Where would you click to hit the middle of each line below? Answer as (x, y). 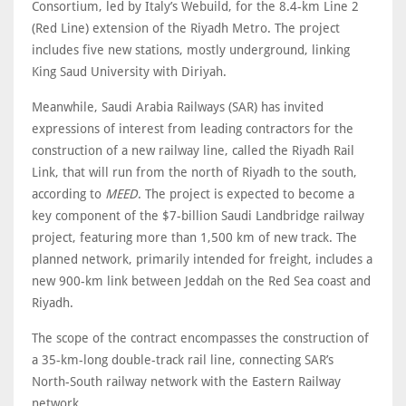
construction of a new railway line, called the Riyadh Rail (193, 150)
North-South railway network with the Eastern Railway (186, 381)
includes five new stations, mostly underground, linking (191, 49)
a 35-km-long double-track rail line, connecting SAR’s (183, 359)
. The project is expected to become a (246, 193)
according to (68, 193)
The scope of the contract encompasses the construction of (200, 338)
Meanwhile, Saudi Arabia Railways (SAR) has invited (178, 106)
